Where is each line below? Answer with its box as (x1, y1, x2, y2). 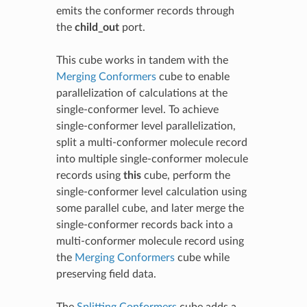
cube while (174, 251, 230, 263)
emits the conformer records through (56, 5, 234, 16)
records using (56, 169, 123, 181)
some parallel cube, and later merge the (56, 202, 244, 214)
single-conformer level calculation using (56, 186, 247, 197)
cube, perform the (140, 169, 230, 181)
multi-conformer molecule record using (56, 235, 244, 247)
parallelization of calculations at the (56, 87, 228, 99)
